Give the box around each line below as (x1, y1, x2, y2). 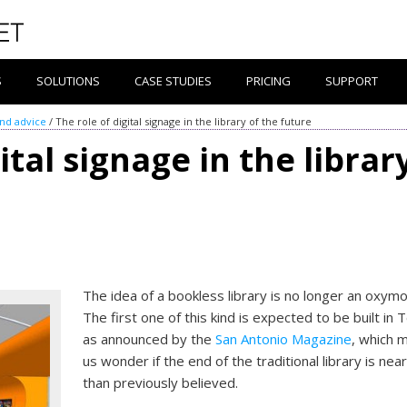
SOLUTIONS (36, 73, 100, 89)
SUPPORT (325, 73, 378, 89)
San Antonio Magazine (215, 329, 352, 348)
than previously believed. (83, 372, 239, 392)
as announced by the (83, 329, 216, 348)
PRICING (246, 73, 291, 89)
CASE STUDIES (134, 73, 212, 89)
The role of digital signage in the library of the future (55, 114, 312, 128)
